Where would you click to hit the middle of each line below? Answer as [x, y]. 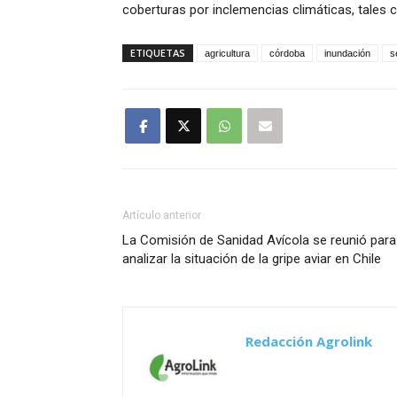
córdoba [287, 54]
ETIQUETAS [158, 53]
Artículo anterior [162, 216]
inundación [347, 54]
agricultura [227, 54]
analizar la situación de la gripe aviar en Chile [252, 259]
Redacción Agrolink [309, 342]
